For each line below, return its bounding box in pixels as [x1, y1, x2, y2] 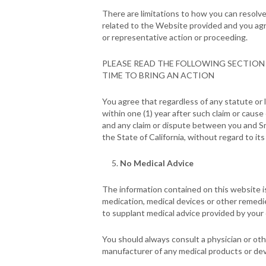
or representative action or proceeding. [102, 32, 248, 42]
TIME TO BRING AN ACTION [102, 70, 214, 80]
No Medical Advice [120, 158, 194, 168]
